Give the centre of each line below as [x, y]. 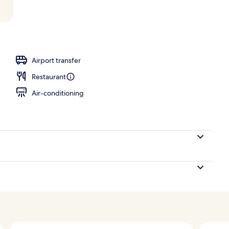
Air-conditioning [58, 93]
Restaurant [49, 76]
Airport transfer [56, 60]
